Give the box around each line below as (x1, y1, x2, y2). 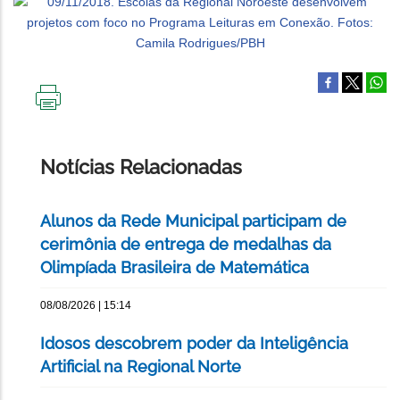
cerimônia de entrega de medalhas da (40, 235, 331, 254)
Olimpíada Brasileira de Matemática (40, 258, 309, 278)
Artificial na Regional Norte (40, 357, 241, 377)
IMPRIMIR (48, 110, 102, 125)
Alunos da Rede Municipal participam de (40, 212, 346, 231)
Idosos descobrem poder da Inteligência (40, 334, 348, 354)
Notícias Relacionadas (40, 155, 242, 179)
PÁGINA (48, 138, 93, 154)
